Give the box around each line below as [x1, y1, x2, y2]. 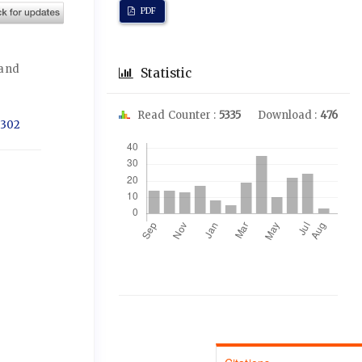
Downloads [126, 124, 199, 141]
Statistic [137, 65, 192, 81]
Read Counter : [135, 107, 219, 122]
